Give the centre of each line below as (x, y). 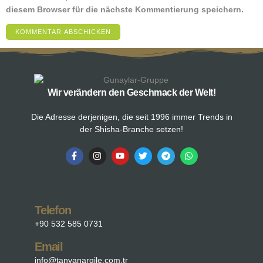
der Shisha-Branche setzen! (131, 129)
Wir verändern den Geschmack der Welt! (131, 92)
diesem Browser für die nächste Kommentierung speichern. (125, 9)
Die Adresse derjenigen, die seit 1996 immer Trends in (131, 117)
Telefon (53, 210)
